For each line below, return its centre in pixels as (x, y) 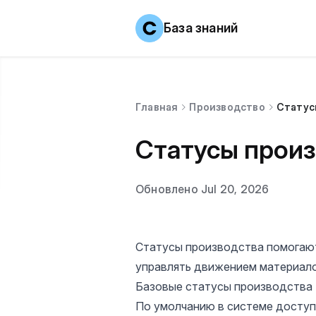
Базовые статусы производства (224, 286)
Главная (157, 107)
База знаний (201, 28)
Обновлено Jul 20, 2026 (202, 189)
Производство (227, 107)
